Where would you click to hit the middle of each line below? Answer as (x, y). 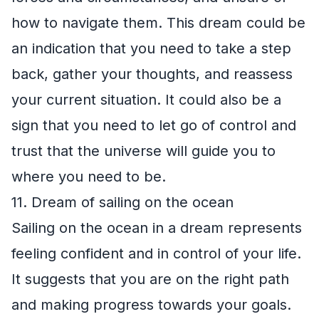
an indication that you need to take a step (151, 48)
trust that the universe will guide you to (143, 151)
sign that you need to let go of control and (154, 125)
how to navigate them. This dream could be (158, 22)
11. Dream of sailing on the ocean (122, 202)
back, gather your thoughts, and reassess (152, 74)
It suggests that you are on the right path (150, 279)
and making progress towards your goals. (151, 304)
